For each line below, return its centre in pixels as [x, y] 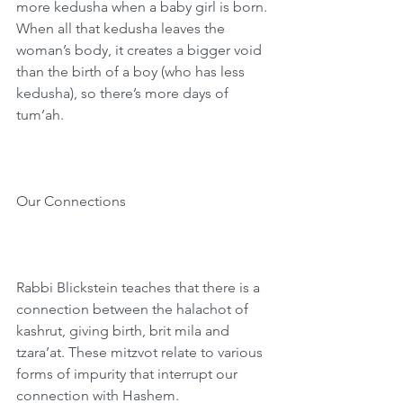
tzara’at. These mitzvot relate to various [141, 352]
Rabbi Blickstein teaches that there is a [140, 287]
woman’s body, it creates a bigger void [141, 50]
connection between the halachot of [134, 309]
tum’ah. [40, 115]
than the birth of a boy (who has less [132, 72]
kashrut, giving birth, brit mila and [125, 331]
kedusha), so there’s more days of [124, 93]
